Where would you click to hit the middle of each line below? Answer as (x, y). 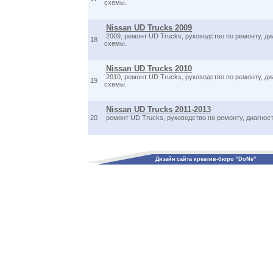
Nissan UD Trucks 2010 (149, 69)
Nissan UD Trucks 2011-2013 (158, 109)
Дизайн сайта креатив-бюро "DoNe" (206, 159)
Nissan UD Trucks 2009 (149, 28)
